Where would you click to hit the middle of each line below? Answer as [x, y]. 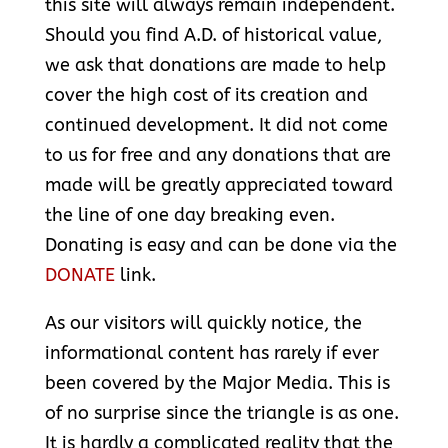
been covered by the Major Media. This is [217, 383]
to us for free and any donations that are [217, 155]
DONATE [79, 275]
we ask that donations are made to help [215, 65]
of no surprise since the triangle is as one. [221, 413]
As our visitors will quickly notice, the [203, 323]
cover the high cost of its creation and [206, 95]
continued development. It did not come [216, 125]
